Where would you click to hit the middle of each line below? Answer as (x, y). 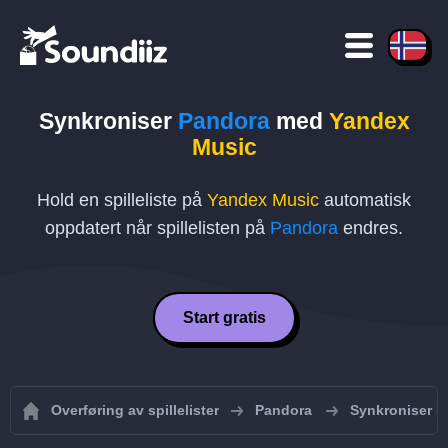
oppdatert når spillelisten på (157, 228)
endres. (370, 228)
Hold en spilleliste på (122, 200)
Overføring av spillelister (135, 410)
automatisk (365, 200)
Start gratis (224, 317)
